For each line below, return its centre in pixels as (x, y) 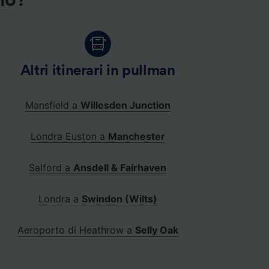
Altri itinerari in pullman (98, 71)
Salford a (51, 168)
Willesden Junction (125, 105)
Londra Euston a (69, 137)
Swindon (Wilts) (119, 199)
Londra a (60, 199)
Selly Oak (156, 230)
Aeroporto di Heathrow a (76, 230)
